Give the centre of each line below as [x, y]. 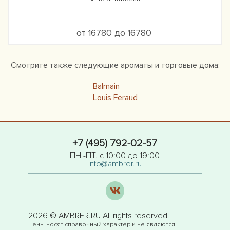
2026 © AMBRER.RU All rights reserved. [99, 216]
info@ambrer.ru [115, 164]
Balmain [106, 86]
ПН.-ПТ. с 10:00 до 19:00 [115, 156]
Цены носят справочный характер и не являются [101, 225]
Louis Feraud [115, 98]
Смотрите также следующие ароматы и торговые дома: [115, 65]
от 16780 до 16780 [115, 33]
